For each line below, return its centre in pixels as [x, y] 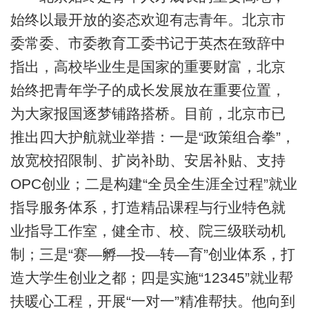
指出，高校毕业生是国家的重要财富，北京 [148, 67]
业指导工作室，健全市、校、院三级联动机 [148, 231]
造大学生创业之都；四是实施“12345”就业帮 [151, 278]
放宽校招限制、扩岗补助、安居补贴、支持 [148, 161]
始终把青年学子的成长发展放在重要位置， [148, 90]
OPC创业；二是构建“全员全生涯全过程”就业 [153, 184]
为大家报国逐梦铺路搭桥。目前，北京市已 [148, 114]
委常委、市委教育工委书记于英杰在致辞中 [148, 43]
